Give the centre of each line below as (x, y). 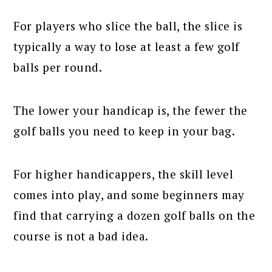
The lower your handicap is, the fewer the (131, 110)
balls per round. (58, 67)
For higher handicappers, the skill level (124, 174)
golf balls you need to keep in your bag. (124, 131)
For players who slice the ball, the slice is (128, 25)
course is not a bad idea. (81, 236)
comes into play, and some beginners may (129, 194)
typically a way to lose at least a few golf (127, 46)
